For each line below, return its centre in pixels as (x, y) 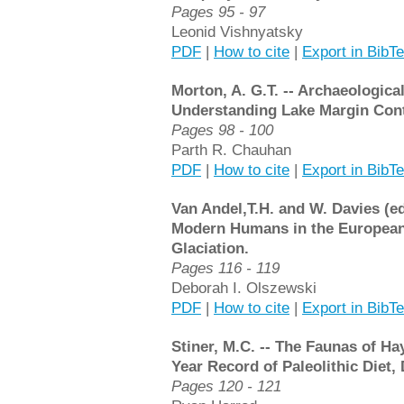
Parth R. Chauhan (231, 150)
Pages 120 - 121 (226, 386)
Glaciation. (210, 248)
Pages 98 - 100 (222, 130)
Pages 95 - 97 (218, 12)
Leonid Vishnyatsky (237, 32)
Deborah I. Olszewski (244, 288)
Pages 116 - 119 (225, 268)
